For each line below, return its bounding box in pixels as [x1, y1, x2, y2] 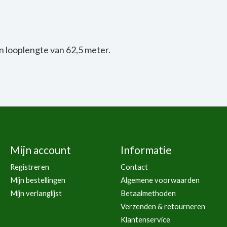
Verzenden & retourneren [120, 202, 205, 211]
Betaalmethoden [120, 189, 176, 198]
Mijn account [10, 143, 71, 156]
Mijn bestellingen [10, 175, 65, 184]
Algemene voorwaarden [120, 175, 200, 184]
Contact [120, 162, 148, 171]
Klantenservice [120, 215, 170, 224]
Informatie [120, 143, 172, 156]
